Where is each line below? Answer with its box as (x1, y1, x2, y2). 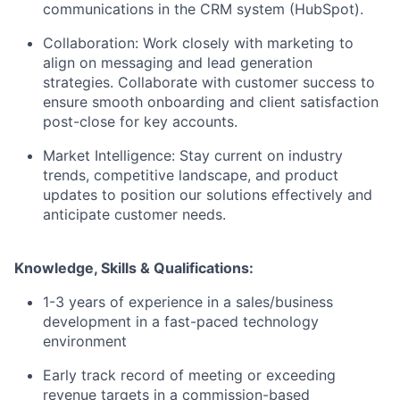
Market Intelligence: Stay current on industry (43, 146, 343, 165)
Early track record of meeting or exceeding (43, 366, 336, 385)
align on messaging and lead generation (43, 54, 312, 72)
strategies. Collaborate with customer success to (43, 73, 375, 92)
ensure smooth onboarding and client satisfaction (43, 93, 379, 112)
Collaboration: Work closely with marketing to (43, 34, 354, 53)
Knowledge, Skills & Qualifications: (14, 259, 254, 278)
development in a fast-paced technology (43, 312, 319, 331)
